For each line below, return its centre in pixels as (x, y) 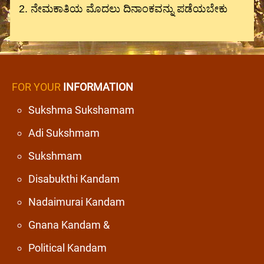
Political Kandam (67, 247)
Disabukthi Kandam (74, 179)
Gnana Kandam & (69, 225)
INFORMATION (97, 87)
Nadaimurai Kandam (77, 202)
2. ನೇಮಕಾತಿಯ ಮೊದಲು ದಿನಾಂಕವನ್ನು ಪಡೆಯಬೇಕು (123, 9)
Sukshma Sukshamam (81, 110)
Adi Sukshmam (64, 133)
